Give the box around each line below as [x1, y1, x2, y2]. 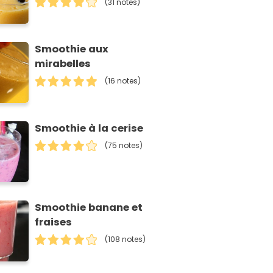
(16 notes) [105, 76, 141, 87]
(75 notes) [105, 140, 143, 151]
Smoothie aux [35, 42, 109, 57]
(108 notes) [105, 234, 146, 245]
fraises [35, 215, 73, 230]
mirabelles [35, 57, 91, 71]
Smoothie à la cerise [35, 121, 144, 136]
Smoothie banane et [35, 200, 143, 215]
